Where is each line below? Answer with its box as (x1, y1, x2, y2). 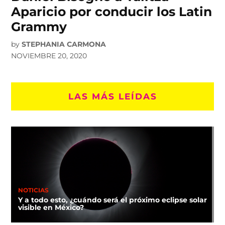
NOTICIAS (18, 186, 49, 194)
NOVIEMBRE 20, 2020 (11, 51, 87, 61)
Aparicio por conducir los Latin (11, 4, 212, 20)
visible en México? (18, 202, 84, 212)
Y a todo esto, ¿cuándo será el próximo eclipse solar (18, 195, 207, 204)
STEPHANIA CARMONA (22, 40, 106, 49)
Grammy (11, 19, 67, 35)
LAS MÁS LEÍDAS (68, 91, 157, 102)
